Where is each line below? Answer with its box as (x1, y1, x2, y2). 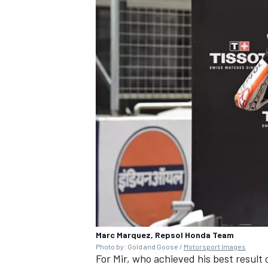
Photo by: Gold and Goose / (96, 242, 184, 251)
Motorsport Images (184, 242, 246, 251)
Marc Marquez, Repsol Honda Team (96, 229, 234, 240)
